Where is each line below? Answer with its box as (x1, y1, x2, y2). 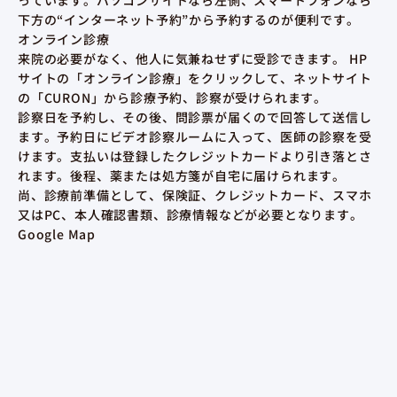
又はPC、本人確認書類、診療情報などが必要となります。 (18, 205, 363, 223)
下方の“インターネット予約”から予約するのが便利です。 (18, 10, 360, 28)
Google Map (18, 224, 96, 243)
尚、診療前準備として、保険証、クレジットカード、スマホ (18, 185, 372, 204)
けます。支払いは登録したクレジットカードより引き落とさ (18, 146, 372, 165)
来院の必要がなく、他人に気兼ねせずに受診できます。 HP (18, 49, 368, 67)
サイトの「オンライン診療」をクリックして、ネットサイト (18, 68, 372, 87)
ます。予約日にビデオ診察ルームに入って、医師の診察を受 (18, 127, 372, 145)
